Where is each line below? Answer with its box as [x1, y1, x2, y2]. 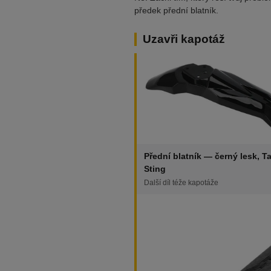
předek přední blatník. [134, 5, 218, 15]
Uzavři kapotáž [143, 33, 225, 45]
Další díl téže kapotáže [144, 178, 218, 187]
